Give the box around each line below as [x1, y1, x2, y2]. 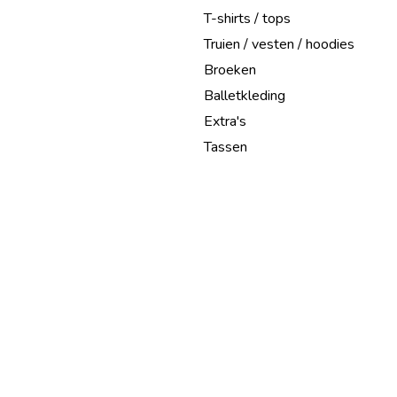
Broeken [204, 60, 256, 80]
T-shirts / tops [204, 9, 291, 28]
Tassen [204, 137, 247, 157]
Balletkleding [204, 86, 285, 105]
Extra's [204, 112, 246, 131]
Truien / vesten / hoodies [204, 35, 354, 54]
